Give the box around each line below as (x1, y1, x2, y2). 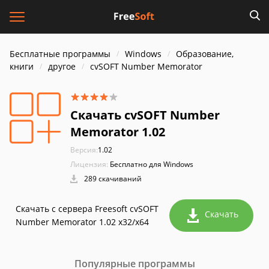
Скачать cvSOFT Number (70, 107, 220, 123)
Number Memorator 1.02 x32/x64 (16, 216, 149, 228)
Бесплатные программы (10, 48, 110, 59)
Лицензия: (70, 159, 108, 169)
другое (48, 61, 76, 72)
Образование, (176, 48, 234, 59)
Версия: (70, 145, 98, 155)
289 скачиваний (82, 174, 142, 184)
